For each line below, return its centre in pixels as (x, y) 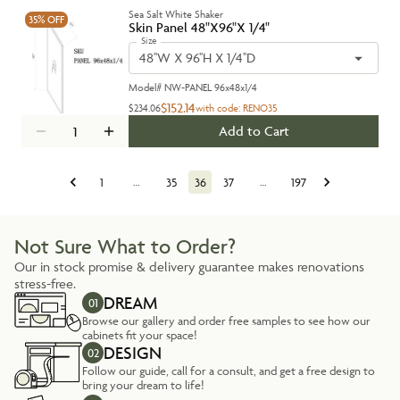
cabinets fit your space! (140, 335)
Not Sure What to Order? (125, 247)
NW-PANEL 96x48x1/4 (211, 87)
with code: (219, 108)
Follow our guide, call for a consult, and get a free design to (229, 371)
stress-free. (45, 283)
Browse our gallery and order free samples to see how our (226, 321)
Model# (146, 87)
